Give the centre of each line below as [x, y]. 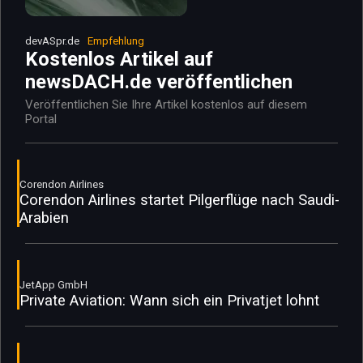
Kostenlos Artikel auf [119, 59]
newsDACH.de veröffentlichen [159, 81]
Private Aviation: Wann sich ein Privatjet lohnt [169, 300]
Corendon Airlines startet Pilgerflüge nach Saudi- [179, 200]
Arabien [44, 218]
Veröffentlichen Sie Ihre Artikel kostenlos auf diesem [166, 104]
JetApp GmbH [53, 284]
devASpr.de [52, 41]
